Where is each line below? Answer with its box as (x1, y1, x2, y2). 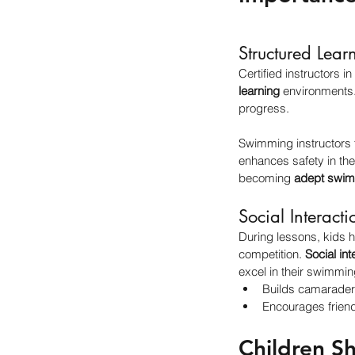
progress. (239, 101, 289, 116)
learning (239, 83, 280, 98)
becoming (239, 170, 294, 185)
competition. (239, 246, 305, 261)
